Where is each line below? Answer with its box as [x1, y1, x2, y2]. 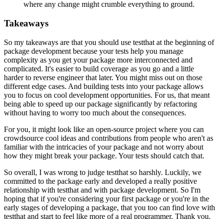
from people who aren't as [133, 133, 213, 142]
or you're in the [163, 194, 209, 203]
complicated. [4, 64, 43, 73]
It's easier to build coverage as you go [45, 64, 160, 73]
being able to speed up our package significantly [4, 99, 152, 108]
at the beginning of [156, 38, 214, 46]
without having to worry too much [4, 108, 109, 117]
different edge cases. [4, 82, 66, 90]
